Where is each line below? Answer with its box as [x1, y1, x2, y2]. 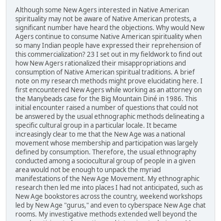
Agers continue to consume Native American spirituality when [15, 32, 202, 41]
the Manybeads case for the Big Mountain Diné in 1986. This [15, 94, 197, 104]
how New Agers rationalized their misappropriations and [15, 59, 186, 68]
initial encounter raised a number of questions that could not [15, 103, 198, 112]
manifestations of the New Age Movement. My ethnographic [15, 174, 199, 184]
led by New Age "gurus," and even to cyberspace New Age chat [15, 201, 206, 210]
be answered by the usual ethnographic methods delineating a [15, 112, 204, 121]
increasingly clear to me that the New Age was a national [15, 130, 185, 139]
